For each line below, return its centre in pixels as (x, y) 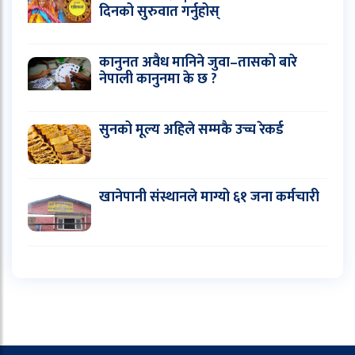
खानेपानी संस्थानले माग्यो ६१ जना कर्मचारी (209, 197)
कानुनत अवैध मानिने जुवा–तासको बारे (198, 62)
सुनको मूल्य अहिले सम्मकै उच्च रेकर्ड (191, 130)
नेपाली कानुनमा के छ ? (158, 79)
